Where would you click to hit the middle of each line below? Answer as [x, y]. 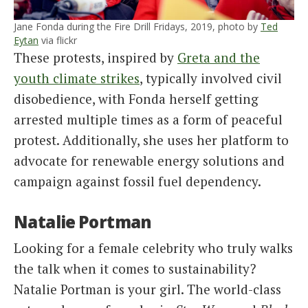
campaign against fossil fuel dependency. [137, 181]
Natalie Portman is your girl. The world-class [147, 289]
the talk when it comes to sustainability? [135, 268]
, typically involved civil [211, 78]
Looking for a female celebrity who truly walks [153, 247]
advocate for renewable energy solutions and [149, 161]
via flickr [58, 40]
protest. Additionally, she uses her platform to [151, 140]
